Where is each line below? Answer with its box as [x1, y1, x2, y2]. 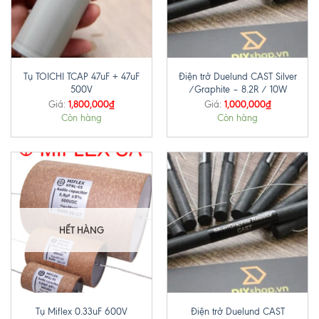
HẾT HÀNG [59, 224, 104, 236]
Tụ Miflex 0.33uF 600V [36, 305, 127, 317]
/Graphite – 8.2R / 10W [188, 84, 287, 95]
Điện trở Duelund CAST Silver [178, 71, 297, 83]
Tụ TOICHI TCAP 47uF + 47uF [23, 71, 140, 83]
